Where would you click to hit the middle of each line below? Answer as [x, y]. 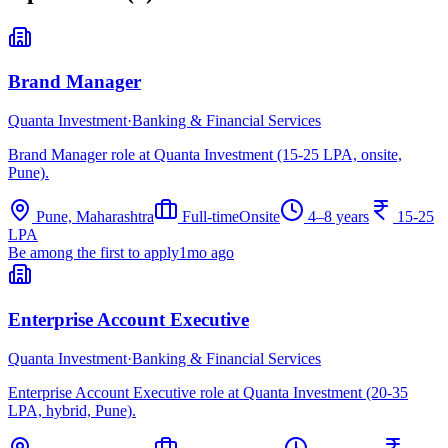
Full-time [210, 217]
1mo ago [206, 253]
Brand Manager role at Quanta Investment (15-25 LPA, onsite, [205, 155]
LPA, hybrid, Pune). [72, 410]
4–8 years [338, 217]
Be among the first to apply [93, 253]
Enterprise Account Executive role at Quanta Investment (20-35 [208, 392]
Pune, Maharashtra [95, 217]
